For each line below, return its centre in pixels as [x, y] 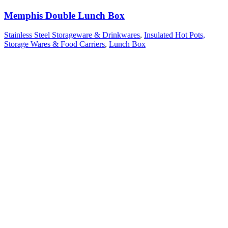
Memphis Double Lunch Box [64, 15]
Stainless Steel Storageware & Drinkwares [72, 35]
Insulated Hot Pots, [175, 35]
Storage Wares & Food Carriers [54, 44]
